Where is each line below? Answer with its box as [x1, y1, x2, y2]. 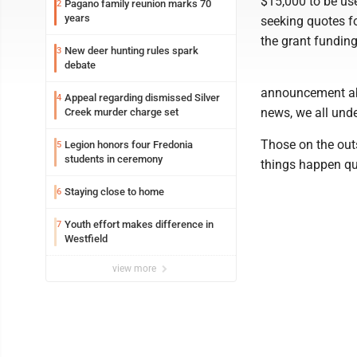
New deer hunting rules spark [65, 45, 198, 57]
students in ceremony [65, 153, 163, 165]
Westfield [65, 233, 108, 245]
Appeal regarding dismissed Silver [65, 92, 220, 104]
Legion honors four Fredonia [65, 139, 193, 151]
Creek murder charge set [65, 106, 178, 118]
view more [112, 263, 159, 274]
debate [65, 59, 96, 71]
